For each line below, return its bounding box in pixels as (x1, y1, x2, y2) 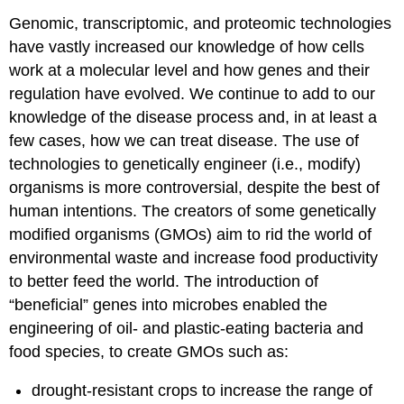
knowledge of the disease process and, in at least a (9, 107, 378, 126)
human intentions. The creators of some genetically (9, 201, 377, 220)
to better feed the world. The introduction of (9, 271, 319, 290)
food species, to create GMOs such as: (9, 342, 289, 361)
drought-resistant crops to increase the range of (32, 381, 373, 399)
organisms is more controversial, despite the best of (9, 178, 381, 197)
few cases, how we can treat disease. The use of (9, 131, 360, 150)
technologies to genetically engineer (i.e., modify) (9, 154, 362, 173)
